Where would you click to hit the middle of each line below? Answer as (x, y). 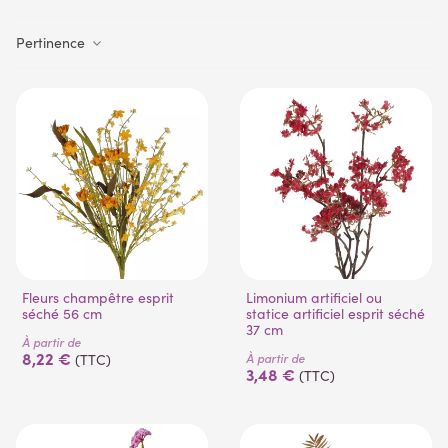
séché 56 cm (62, 313)
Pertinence (52, 42)
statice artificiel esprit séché (335, 313)
